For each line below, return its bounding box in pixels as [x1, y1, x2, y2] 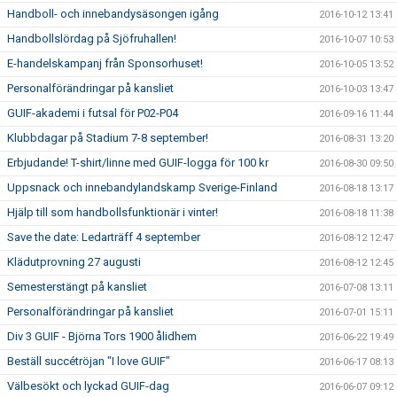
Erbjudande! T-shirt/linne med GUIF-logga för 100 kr [7, 156, 269, 170]
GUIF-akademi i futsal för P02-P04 [7, 106, 178, 121]
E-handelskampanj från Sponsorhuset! [7, 57, 203, 71]
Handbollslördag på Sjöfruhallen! [7, 32, 176, 46]
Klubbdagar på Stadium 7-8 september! [7, 131, 208, 145]
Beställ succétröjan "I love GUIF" [7, 354, 170, 369]
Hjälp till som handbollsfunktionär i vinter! [7, 206, 218, 220]
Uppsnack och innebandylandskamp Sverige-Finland [7, 181, 277, 195]
